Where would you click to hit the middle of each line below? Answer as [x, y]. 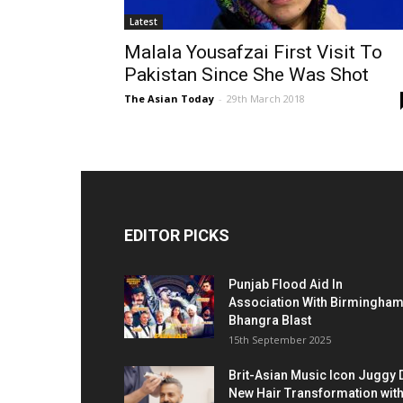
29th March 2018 [266, 99]
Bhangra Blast [270, 320]
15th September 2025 [280, 340]
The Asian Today [169, 99]
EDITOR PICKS [177, 235]
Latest [143, 22]
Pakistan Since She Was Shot [246, 75]
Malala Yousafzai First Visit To [253, 52]
